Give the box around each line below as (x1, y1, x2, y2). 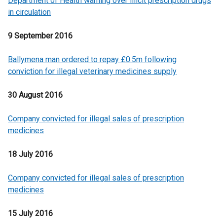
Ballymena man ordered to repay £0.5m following (8, 55, 177, 64)
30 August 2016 (8, 90, 63, 100)
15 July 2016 (8, 209, 53, 218)
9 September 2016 (8, 31, 73, 40)
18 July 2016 (8, 149, 53, 159)
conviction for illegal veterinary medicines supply (8, 67, 177, 76)
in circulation (8, 7, 51, 17)
